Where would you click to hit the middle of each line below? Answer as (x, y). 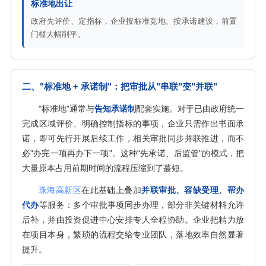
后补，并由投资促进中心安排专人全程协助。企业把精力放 (133, 220)
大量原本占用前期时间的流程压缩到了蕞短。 (105, 168)
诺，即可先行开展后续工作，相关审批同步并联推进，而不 (133, 138)
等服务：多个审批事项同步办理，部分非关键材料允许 (142, 205)
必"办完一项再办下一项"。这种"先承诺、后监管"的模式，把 (133, 153)
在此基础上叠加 (112, 190)
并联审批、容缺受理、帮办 (193, 190)
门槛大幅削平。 (58, 34)
